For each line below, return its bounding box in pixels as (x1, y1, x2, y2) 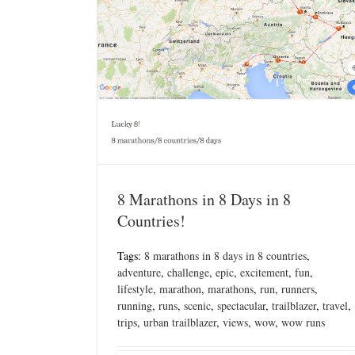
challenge (167, 264, 209, 280)
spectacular (217, 297, 265, 313)
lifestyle (117, 281, 153, 296)
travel (323, 297, 348, 313)
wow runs (281, 314, 325, 330)
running (117, 297, 152, 313)
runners (281, 281, 315, 296)
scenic (184, 297, 211, 313)
